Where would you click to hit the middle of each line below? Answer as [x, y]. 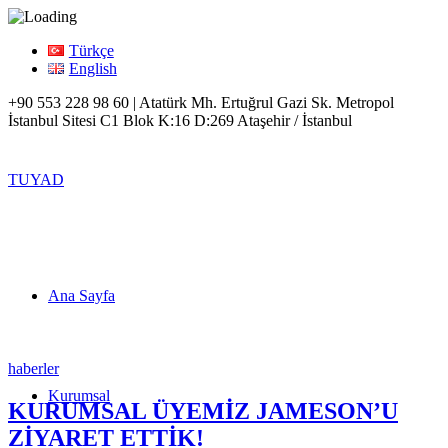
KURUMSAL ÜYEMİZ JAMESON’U [203, 410]
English [92, 68]
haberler [33, 368]
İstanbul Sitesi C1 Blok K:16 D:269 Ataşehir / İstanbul [180, 120]
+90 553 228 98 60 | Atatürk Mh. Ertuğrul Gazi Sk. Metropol [201, 102]
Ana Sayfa [81, 295]
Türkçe [91, 50]
